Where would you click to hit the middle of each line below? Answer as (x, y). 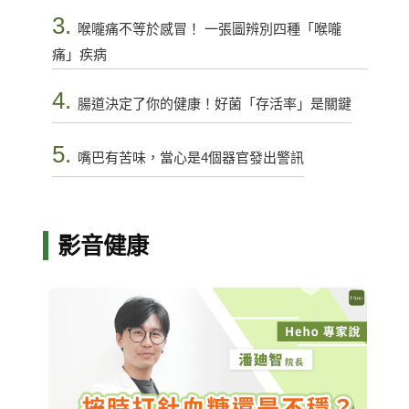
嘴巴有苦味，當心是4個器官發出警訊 (190, 158)
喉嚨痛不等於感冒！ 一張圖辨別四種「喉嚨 (209, 29)
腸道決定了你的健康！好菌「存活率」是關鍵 (214, 104)
